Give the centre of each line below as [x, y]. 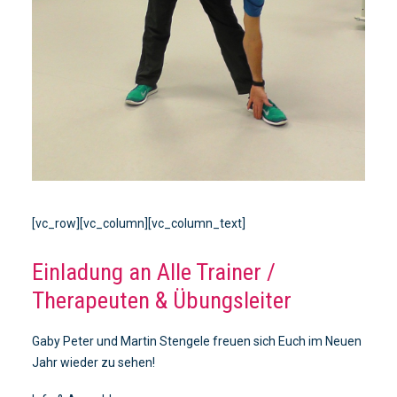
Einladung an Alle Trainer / [154, 272]
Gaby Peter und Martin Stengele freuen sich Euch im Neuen [197, 342]
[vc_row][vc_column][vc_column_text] [139, 224]
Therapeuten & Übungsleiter [162, 301]
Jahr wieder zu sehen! [93, 363]
